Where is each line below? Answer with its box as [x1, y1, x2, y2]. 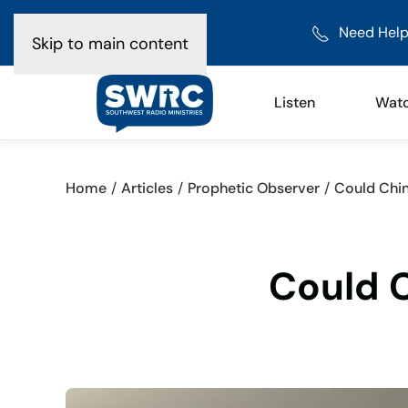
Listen [274, 93, 315, 112]
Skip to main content [32, 33, 189, 55]
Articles [121, 178, 173, 198]
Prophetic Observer [188, 178, 320, 198]
